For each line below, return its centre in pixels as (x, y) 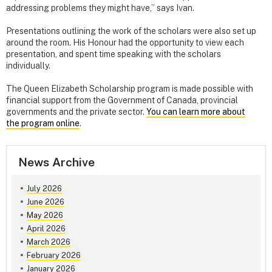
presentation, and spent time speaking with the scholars (114, 54)
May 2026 (45, 216)
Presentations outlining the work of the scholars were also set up (131, 31)
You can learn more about (196, 112)
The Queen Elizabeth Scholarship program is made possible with (130, 89)
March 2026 (48, 242)
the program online (43, 124)
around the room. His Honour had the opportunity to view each (125, 43)
